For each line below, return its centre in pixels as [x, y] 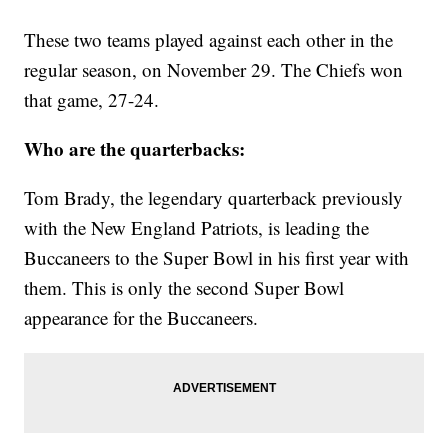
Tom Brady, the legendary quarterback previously [214, 198]
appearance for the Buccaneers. [141, 318]
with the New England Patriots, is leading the [197, 228]
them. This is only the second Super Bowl [184, 288]
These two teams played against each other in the [209, 40]
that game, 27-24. [92, 100]
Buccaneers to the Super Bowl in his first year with [217, 258]
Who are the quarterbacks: [135, 149]
